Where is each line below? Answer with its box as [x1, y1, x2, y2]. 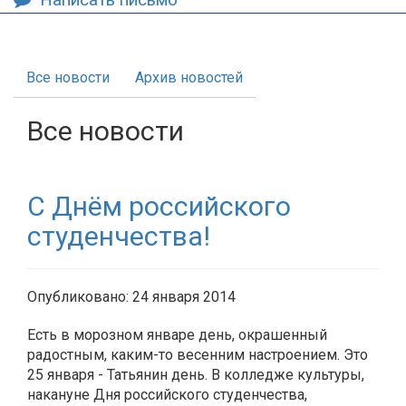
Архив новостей [135, 69, 243, 86]
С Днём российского [27, 190, 291, 222]
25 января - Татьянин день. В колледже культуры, [27, 366, 364, 383]
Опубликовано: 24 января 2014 [27, 288, 236, 305]
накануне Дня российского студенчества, [27, 386, 307, 403]
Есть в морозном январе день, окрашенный [27, 326, 327, 343]
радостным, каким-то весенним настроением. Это [27, 346, 368, 363]
